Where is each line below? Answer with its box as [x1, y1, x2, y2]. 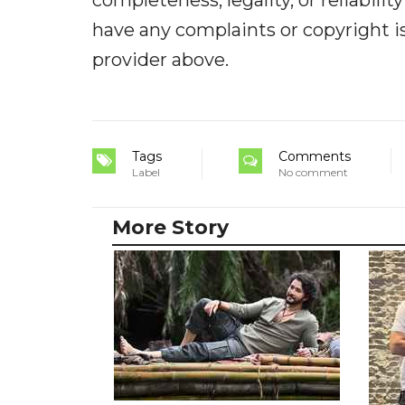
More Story [112, 214, 229, 240]
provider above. [92, 48, 229, 71]
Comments [278, 147, 351, 165]
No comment [278, 165, 348, 179]
